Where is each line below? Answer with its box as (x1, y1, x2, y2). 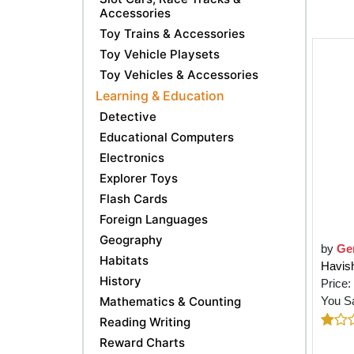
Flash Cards (100, 190, 168, 206)
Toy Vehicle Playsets (100, 46, 220, 62)
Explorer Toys (100, 170, 178, 186)
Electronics (100, 149, 164, 165)
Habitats (100, 252, 149, 268)
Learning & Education (96, 87, 224, 104)
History (100, 273, 141, 288)
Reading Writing (100, 314, 190, 330)
